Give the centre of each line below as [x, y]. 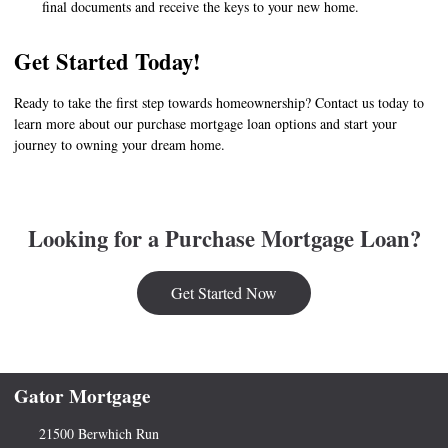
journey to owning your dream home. [119, 145]
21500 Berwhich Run [98, 434]
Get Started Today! [107, 62]
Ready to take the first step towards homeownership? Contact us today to [219, 103]
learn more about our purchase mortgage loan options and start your [205, 124]
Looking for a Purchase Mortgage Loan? [224, 239]
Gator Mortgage [82, 396]
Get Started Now [224, 293]
